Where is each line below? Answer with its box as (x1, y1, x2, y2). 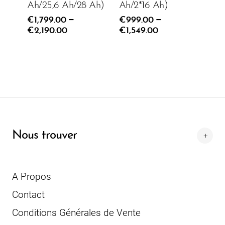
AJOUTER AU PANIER (134, 17, 205, 24)
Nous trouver (12, 129, 77, 142)
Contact (12, 188, 45, 200)
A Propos (12, 170, 51, 182)
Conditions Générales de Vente (12, 206, 141, 218)
